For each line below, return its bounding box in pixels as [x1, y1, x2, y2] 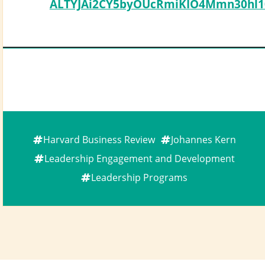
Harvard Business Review [43, 132, 155, 146]
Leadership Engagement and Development [44, 151, 235, 165]
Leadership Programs [91, 170, 188, 184]
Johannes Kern [170, 132, 236, 146]
